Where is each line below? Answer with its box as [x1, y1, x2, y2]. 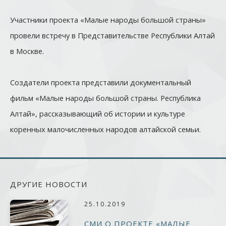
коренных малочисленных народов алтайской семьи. [10, 124, 201, 134]
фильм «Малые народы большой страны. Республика [10, 92, 201, 103]
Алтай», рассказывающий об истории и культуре [10, 108, 185, 119]
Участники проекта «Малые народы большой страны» [10, 14, 206, 25]
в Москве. [10, 45, 46, 56]
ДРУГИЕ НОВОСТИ [10, 179, 87, 189]
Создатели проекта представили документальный [10, 77, 191, 87]
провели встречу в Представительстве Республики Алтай [10, 30, 215, 40]
